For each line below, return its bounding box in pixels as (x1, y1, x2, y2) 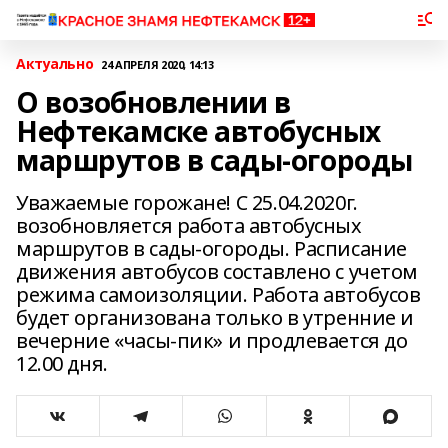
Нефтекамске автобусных (16, 112, 381, 150)
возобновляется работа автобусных (16, 212, 362, 239)
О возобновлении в (16, 83, 291, 121)
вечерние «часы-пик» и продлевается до (16, 327, 408, 354)
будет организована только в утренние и (16, 304, 415, 331)
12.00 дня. (16, 350, 108, 377)
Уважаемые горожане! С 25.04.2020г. (16, 189, 358, 216)
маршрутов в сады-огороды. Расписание (16, 235, 407, 262)
